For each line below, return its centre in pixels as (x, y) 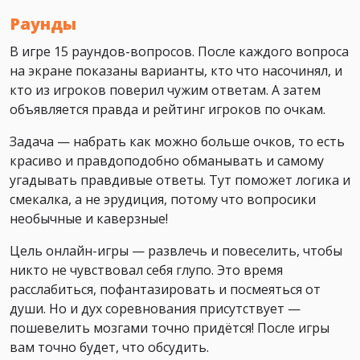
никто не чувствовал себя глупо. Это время (146, 270)
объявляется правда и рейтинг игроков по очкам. (168, 110)
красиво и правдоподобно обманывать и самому (167, 161)
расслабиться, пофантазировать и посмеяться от (165, 290)
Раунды (43, 24)
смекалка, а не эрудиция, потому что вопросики (163, 200)
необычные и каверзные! (89, 219)
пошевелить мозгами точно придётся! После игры (170, 328)
